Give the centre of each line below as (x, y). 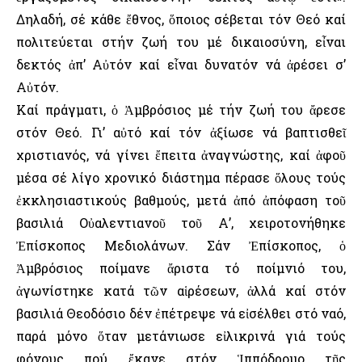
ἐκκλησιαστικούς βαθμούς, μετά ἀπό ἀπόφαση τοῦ (181, 200)
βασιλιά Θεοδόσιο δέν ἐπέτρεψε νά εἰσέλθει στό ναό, (181, 314)
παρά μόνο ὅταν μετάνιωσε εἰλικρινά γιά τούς (181, 336)
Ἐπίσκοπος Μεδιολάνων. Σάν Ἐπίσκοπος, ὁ (181, 246)
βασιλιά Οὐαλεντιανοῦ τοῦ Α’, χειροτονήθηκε (181, 223)
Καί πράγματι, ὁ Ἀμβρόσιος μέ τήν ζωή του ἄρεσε (181, 110)
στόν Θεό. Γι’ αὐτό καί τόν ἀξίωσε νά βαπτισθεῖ (181, 133)
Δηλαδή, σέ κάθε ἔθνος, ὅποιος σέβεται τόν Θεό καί (181, 19)
